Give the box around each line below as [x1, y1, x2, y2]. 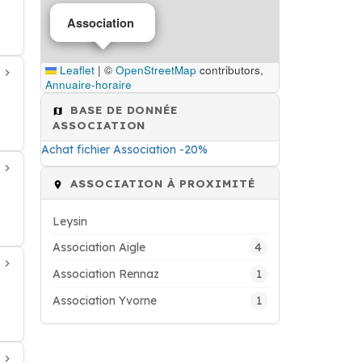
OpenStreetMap [115, 62, 196, 78]
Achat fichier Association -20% [41, 142, 208, 157]
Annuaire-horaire [45, 77, 132, 92]
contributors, [196, 62, 263, 78]
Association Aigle [53, 240, 145, 255]
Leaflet [56, 62, 95, 78]
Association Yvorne [53, 293, 157, 308]
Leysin [53, 214, 87, 229]
